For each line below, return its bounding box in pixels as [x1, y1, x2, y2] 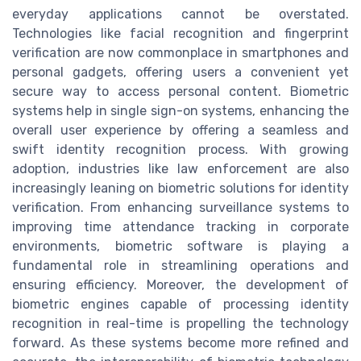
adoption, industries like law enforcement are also [12, 161, 349, 177]
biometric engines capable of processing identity [12, 297, 349, 313]
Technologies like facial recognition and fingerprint [12, 26, 349, 42]
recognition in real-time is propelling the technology [12, 316, 349, 332]
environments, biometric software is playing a [12, 239, 349, 255]
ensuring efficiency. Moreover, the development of [12, 277, 349, 293]
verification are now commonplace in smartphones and [12, 45, 349, 61]
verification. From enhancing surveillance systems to [12, 200, 349, 216]
